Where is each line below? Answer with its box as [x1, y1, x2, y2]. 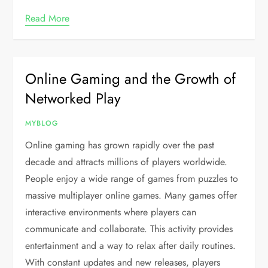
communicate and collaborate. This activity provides [25, 222, 233, 236]
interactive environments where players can [25, 205, 197, 219]
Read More [25, 11, 70, 25]
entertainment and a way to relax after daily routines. [25, 239, 236, 252]
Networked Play [25, 88, 121, 109]
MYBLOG [25, 118, 59, 129]
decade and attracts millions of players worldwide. [25, 155, 228, 169]
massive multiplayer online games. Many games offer [25, 188, 237, 202]
